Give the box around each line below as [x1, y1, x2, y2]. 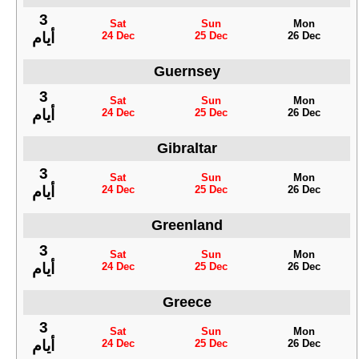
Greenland [151, 217, 223, 234]
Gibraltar [156, 140, 217, 157]
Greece [162, 294, 212, 311]
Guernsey [153, 63, 220, 80]
